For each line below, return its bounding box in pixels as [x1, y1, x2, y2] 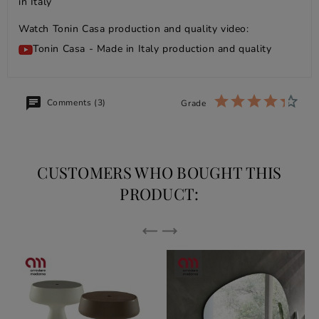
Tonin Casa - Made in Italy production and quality [33, 42, 272, 56]
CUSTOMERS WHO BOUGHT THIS [37, 162, 282, 184]
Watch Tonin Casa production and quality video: [19, 22, 249, 36]
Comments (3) [44, 97, 106, 109]
